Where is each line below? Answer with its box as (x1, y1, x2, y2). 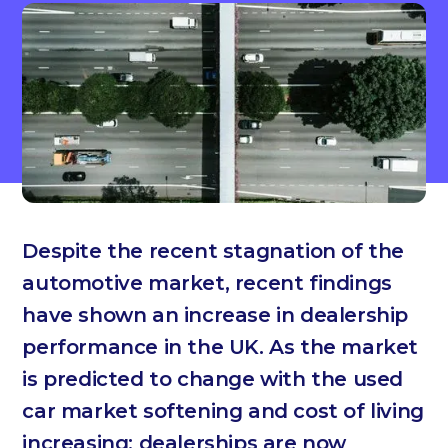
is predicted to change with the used (22, 367, 403, 391)
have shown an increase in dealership (22, 303, 408, 327)
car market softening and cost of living (22, 399, 424, 423)
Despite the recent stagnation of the (22, 239, 404, 263)
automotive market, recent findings (22, 271, 392, 295)
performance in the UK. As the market (22, 335, 418, 359)
